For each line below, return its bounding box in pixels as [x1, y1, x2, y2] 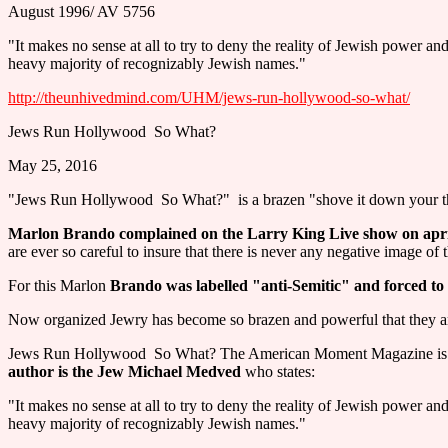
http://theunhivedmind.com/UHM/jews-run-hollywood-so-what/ [8, 89, 410, 106]
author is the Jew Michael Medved [8, 363, 245, 380]
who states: [245, 363, 315, 380]
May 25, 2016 [8, 157, 97, 174]
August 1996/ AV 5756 [8, 3, 155, 20]
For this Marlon [8, 277, 110, 294]
